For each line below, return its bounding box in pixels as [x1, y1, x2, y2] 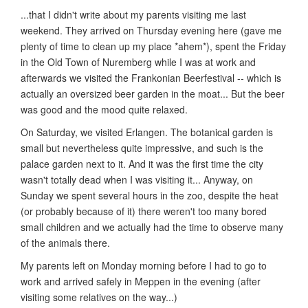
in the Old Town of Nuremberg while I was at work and [21, 54, 256, 69]
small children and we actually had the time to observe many [21, 219, 283, 234]
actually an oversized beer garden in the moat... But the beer [21, 86, 285, 100]
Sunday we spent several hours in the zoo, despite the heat [21, 188, 278, 202]
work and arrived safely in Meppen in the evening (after [21, 274, 261, 288]
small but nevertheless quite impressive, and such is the [21, 140, 263, 155]
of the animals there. [21, 235, 110, 250]
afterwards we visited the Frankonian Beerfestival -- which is [21, 70, 281, 85]
